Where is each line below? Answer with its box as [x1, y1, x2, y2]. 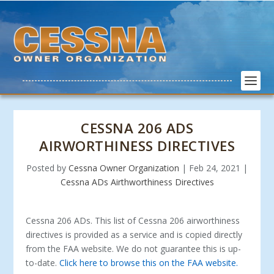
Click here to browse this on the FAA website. [59, 257, 239, 268]
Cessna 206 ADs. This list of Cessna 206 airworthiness [26, 215, 240, 226]
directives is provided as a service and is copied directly [26, 229, 243, 240]
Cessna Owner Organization [68, 162, 179, 174]
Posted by [26, 162, 68, 174]
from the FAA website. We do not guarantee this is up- [26, 243, 242, 254]
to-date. [26, 257, 60, 268]
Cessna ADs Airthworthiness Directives [60, 176, 214, 188]
